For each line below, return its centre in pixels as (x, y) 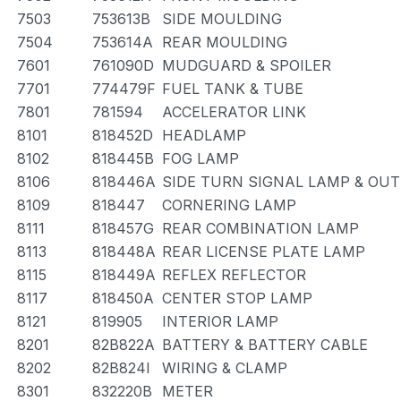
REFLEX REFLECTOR (234, 275)
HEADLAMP (204, 135)
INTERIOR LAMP (220, 321)
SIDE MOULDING (222, 19)
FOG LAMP (200, 158)
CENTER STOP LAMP (237, 298)
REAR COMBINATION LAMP (260, 228)
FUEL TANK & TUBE (233, 89)
